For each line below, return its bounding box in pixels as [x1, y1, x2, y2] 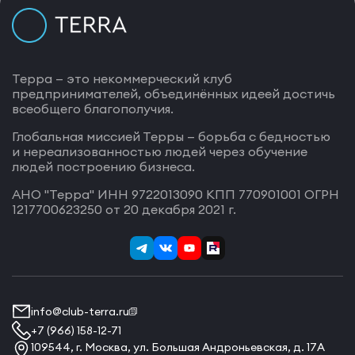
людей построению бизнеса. [12, 158, 195, 174]
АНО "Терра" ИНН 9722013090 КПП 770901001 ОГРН [12, 186, 339, 202]
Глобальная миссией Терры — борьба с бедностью [12, 128, 330, 144]
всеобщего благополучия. [12, 101, 174, 116]
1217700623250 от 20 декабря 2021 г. [12, 201, 236, 217]
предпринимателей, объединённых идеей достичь [12, 86, 335, 101]
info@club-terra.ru [31, 303, 129, 319]
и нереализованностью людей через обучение [12, 143, 307, 159]
